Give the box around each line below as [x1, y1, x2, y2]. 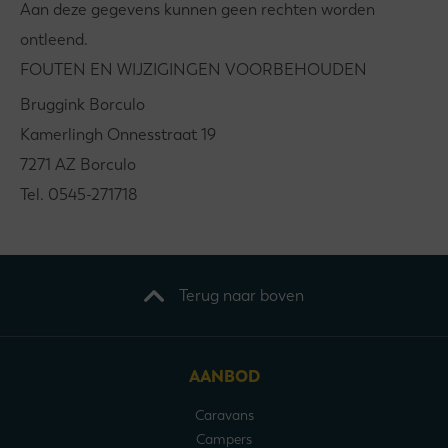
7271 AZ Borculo [20, 154, 136, 175]
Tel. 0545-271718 [20, 184, 138, 205]
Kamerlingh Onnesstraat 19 [20, 124, 216, 145]
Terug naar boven [179, 285, 304, 306]
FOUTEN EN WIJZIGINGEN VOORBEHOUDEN [20, 59, 367, 80]
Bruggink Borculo [20, 94, 145, 115]
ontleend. [20, 29, 88, 50]
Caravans [194, 406, 254, 424]
